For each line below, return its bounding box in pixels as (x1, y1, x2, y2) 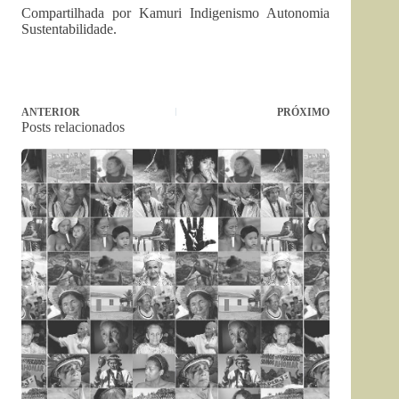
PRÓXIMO (277, 106, 330, 118)
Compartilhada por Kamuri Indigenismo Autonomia (21, 5, 330, 20)
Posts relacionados (21, 119, 125, 134)
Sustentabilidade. (21, 21, 117, 37)
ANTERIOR (21, 106, 80, 118)
